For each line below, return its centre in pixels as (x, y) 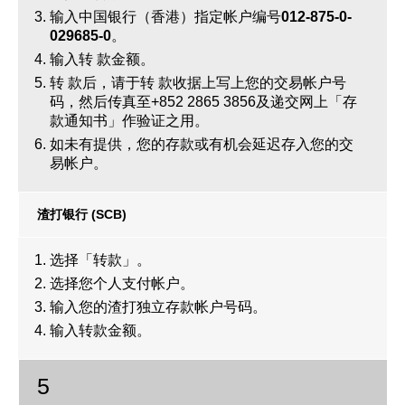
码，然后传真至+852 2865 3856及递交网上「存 (203, 102)
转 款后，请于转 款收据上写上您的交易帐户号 (198, 83)
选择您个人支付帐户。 (122, 283)
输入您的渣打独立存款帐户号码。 (158, 307)
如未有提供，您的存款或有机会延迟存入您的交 (202, 144)
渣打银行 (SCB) (82, 214)
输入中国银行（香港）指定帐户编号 (165, 17)
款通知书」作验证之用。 (129, 121)
